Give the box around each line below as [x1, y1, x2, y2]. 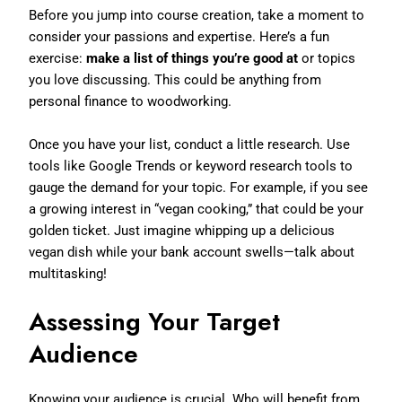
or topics [298, 49, 356, 66]
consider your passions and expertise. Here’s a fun [29, 28, 330, 45]
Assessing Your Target [29, 302, 281, 340]
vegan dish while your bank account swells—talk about [29, 243, 355, 260]
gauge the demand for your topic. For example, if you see [29, 179, 369, 196]
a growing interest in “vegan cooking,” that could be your [29, 200, 364, 217]
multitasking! [29, 265, 108, 282]
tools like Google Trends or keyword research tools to [29, 157, 354, 174]
